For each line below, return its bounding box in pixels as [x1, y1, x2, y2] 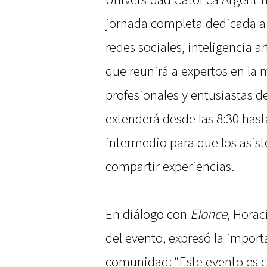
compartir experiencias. [105, 158, 234, 176]
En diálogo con [105, 206, 190, 224]
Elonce [190, 206, 227, 224]
